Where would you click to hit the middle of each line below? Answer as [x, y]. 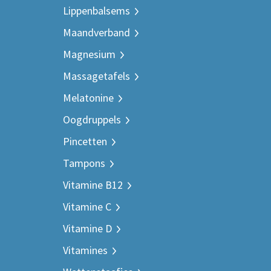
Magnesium [89, 54]
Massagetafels [96, 76]
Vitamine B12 [93, 185]
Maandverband [96, 32]
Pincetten [85, 141]
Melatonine [88, 98]
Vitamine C [87, 207]
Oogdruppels [92, 119]
